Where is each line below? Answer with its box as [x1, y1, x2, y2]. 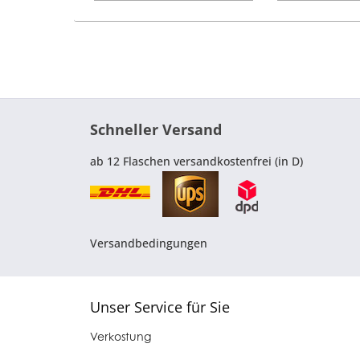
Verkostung [90, 328, 151, 345]
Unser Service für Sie [90, 297, 230, 317]
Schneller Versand [90, 120, 222, 140]
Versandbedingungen [90, 235, 207, 252]
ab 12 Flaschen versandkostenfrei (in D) [90, 153, 303, 170]
